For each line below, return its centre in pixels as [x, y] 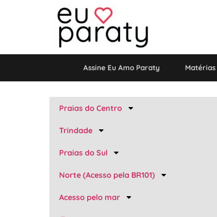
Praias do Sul [83, 153]
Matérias [201, 68]
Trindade [76, 130]
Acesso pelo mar [90, 197]
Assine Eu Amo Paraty [122, 68]
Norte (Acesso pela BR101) [107, 175]
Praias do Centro [91, 108]
